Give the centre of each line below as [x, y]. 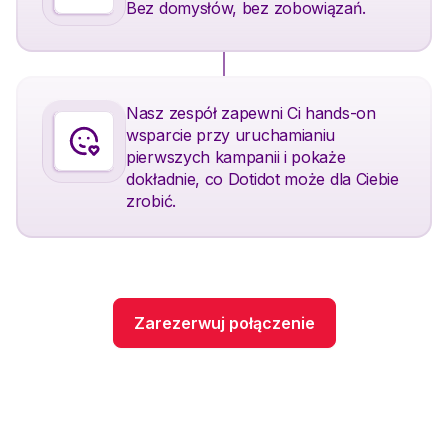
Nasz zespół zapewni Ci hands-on [251, 113]
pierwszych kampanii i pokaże [236, 157]
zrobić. [151, 201]
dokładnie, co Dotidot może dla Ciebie [262, 179]
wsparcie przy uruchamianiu [231, 135]
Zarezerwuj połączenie [224, 323]
